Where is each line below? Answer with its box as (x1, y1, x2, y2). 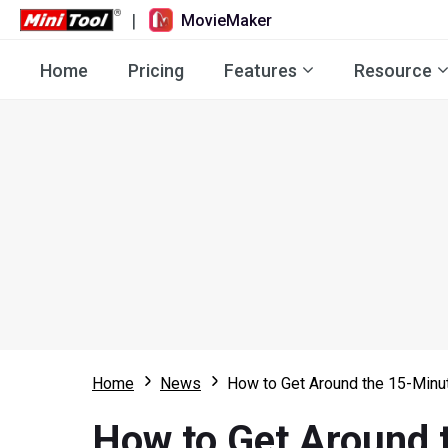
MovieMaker (181, 10, 273, 30)
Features (224, 59, 297, 81)
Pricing (128, 59, 184, 81)
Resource (354, 59, 432, 81)
